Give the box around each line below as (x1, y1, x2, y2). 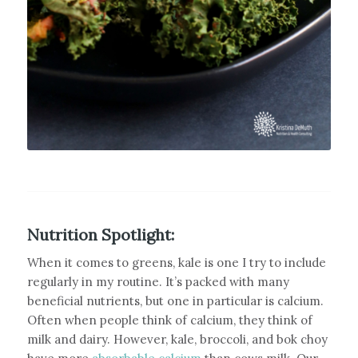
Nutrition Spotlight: (26, 224, 174, 245)
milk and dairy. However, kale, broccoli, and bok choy (26, 332, 328, 348)
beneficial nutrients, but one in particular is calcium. (26, 293, 324, 309)
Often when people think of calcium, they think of (26, 312, 312, 328)
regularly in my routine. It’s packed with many (26, 274, 289, 290)
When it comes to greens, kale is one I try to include (26, 255, 326, 271)
